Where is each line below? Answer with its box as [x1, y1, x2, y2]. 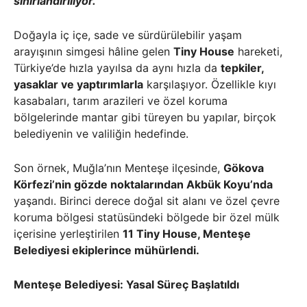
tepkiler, [221, 61, 264, 75]
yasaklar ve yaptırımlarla [14, 77, 143, 92]
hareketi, [234, 45, 282, 59]
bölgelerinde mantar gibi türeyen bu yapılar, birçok [14, 110, 276, 125]
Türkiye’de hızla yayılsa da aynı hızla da [14, 61, 221, 75]
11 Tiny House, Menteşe [123, 227, 251, 241]
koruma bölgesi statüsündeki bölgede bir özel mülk [14, 210, 280, 225]
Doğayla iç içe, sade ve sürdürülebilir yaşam [14, 28, 242, 42]
